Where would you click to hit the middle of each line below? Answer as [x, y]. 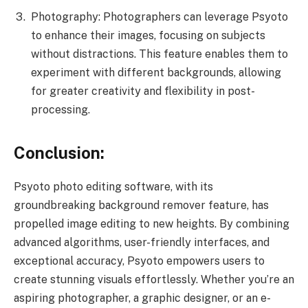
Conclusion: [59, 153]
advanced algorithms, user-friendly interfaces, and [142, 243]
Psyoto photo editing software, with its [113, 187]
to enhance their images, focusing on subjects [148, 35]
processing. [60, 109]
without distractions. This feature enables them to [159, 54]
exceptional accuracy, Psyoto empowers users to [139, 261]
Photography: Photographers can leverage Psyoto [159, 16]
